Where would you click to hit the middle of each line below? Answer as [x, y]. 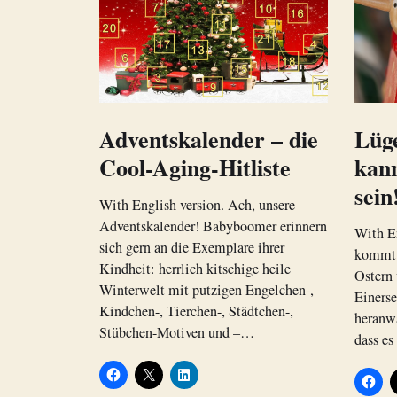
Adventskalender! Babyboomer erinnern [213, 226]
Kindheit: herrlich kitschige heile [195, 269]
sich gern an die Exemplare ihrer [192, 248]
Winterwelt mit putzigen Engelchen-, [206, 290]
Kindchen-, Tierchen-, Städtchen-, [196, 311]
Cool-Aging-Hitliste [195, 168]
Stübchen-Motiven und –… [177, 333]
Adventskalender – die [209, 140]
